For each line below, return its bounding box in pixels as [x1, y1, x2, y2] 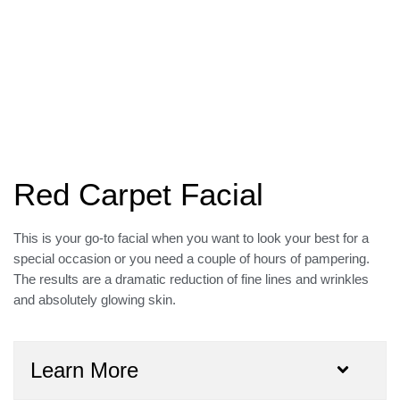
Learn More [30, 357, 138, 382]
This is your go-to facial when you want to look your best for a [13, 230, 369, 246]
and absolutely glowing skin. [13, 292, 176, 308]
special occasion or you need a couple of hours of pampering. [13, 251, 370, 267]
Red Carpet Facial [13, 177, 263, 212]
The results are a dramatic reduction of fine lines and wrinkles [13, 271, 369, 287]
